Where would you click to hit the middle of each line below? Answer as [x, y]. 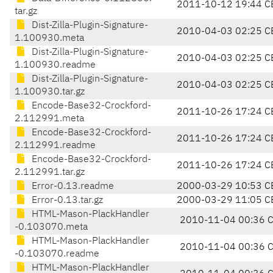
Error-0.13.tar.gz [66, 201]
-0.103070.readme [57, 254]
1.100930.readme [55, 66]
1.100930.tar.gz [50, 92]
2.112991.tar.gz [50, 173]
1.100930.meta [49, 39]
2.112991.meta [49, 119]
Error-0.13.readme [72, 187]
